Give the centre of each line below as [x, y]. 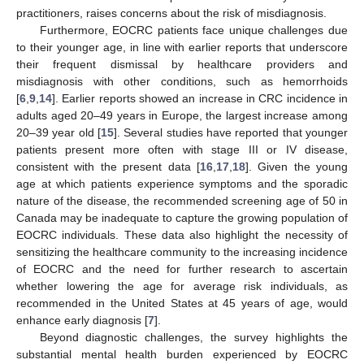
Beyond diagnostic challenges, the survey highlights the [193, 337]
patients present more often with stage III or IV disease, [182, 149]
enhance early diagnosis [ [82, 320]
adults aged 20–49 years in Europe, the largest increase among [182, 115]
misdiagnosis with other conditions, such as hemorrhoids [182, 81]
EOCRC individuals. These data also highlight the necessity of [182, 234]
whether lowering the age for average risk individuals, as [182, 286]
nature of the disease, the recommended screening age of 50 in [182, 200]
